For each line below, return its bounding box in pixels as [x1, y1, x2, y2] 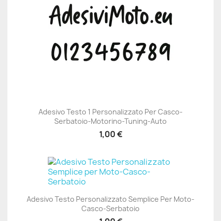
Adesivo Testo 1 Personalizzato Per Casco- [38, 107, 183, 116]
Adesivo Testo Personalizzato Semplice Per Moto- [27, 194, 194, 204]
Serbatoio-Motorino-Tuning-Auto [54, 116, 167, 126]
